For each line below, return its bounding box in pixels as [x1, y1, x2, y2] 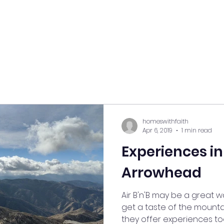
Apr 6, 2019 [142, 126, 172, 134]
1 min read [181, 126, 212, 134]
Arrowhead [121, 163, 201, 182]
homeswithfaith [142, 116, 188, 125]
